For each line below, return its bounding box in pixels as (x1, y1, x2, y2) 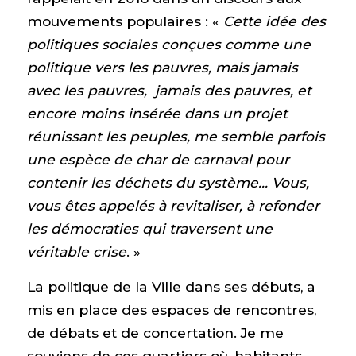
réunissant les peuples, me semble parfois (26, 127, 325, 145)
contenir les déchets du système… (26, 173, 272, 191)
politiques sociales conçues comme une (26, 35, 311, 52)
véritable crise (26, 242, 126, 260)
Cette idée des (222, 12, 326, 29)
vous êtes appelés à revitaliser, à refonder (26, 196, 319, 214)
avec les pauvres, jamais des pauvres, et (26, 81, 311, 99)
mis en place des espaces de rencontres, (26, 300, 316, 318)
